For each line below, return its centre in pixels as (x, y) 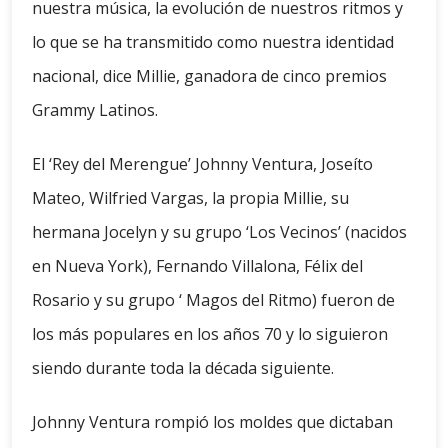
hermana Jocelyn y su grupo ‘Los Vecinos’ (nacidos (219, 232)
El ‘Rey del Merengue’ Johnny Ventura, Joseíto (202, 164)
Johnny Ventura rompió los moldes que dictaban (212, 422)
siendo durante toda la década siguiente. (183, 368)
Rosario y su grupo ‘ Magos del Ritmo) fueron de (213, 300)
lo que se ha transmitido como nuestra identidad (213, 42)
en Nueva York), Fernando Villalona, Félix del (197, 266)
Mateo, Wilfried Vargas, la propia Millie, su (190, 198)
